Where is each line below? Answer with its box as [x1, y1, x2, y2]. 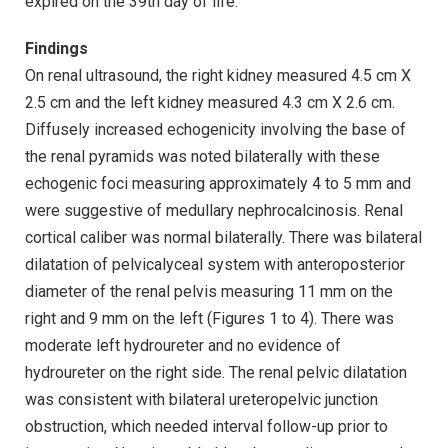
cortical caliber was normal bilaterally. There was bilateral [25, 228, 422, 248]
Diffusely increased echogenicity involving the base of [25, 120, 406, 140]
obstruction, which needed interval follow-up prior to [25, 417, 388, 437]
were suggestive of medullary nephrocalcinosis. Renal [25, 201, 403, 221]
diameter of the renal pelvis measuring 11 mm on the [25, 282, 393, 302]
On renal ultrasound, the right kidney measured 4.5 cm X [25, 66, 411, 86]
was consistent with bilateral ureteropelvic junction [25, 390, 378, 410]
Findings [25, 39, 88, 59]
